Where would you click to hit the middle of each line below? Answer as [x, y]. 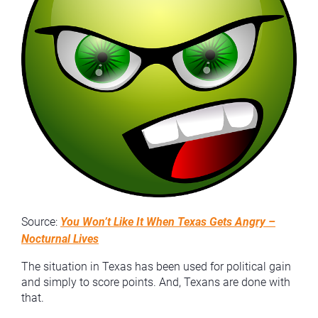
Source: [41, 222]
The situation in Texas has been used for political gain [156, 267]
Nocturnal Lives [60, 239]
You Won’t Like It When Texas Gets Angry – [168, 222]
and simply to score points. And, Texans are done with [156, 283]
